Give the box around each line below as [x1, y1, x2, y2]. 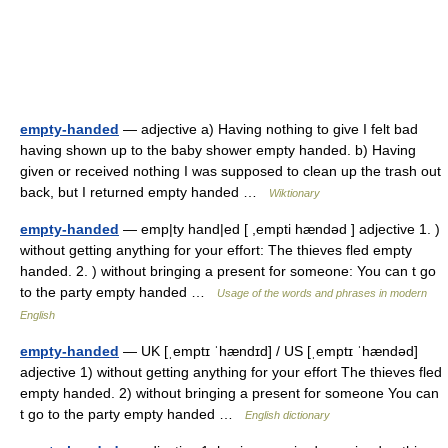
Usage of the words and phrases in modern [217, 287, 427, 299]
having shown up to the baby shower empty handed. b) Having [20, 142, 416, 158]
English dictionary [245, 409, 330, 421]
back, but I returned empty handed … [20, 184, 269, 200]
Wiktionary [269, 187, 320, 199]
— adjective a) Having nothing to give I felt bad [119, 121, 418, 137]
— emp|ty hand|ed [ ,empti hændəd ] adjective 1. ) [119, 221, 440, 237]
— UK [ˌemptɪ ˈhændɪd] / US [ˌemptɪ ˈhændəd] [119, 343, 418, 359]
